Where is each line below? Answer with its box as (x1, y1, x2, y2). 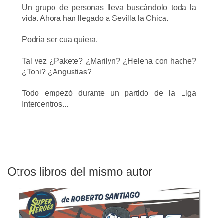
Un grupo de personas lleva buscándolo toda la (22, 3, 196, 12)
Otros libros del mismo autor (7, 164, 152, 178)
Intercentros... (22, 99, 68, 108)
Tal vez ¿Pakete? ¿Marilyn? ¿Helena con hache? (22, 56, 196, 65)
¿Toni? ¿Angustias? (22, 67, 91, 76)
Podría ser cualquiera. (22, 35, 98, 44)
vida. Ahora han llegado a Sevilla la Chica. (22, 14, 168, 22)
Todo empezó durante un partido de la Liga (22, 89, 196, 97)
